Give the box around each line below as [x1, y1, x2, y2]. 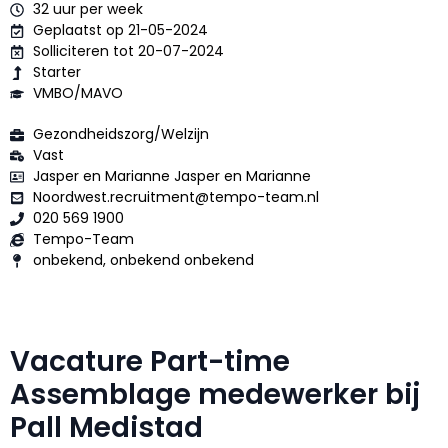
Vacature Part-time [10, 342, 290, 382]
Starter [32, 62, 81, 83]
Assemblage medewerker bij [10, 375, 420, 415]
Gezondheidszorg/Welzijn [32, 124, 213, 145]
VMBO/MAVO [32, 83, 123, 104]
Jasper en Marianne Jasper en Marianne [32, 166, 311, 187]
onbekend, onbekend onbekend [32, 250, 254, 271]
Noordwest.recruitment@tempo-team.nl [32, 187, 319, 208]
